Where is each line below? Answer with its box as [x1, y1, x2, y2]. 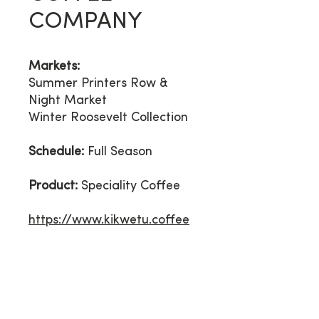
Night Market [28, 94, 107, 108]
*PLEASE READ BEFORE [14, 305, 142, 317]
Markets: [28, 60, 80, 73]
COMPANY [28, 11, 142, 33]
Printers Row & [81, 77, 168, 90]
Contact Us [14, 273, 115, 301]
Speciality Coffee [78, 179, 180, 193]
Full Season [84, 145, 152, 159]
